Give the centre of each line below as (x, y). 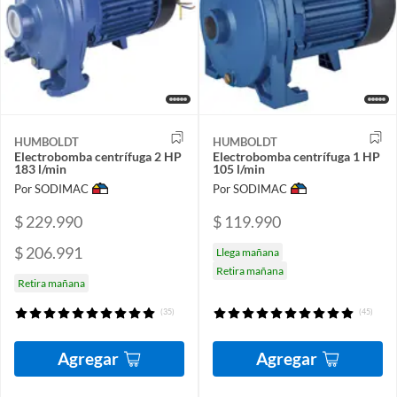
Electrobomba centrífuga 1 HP (296, 157)
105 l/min (239, 169)
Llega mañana (248, 252)
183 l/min (40, 169)
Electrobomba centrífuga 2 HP (98, 157)
